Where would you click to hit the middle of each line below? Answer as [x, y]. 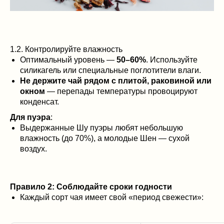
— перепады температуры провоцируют [121, 91]
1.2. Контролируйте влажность [66, 49]
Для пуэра [30, 117]
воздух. [33, 149]
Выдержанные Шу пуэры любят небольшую [101, 128]
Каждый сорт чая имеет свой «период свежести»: [112, 197]
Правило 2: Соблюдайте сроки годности [91, 187]
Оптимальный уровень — [68, 60]
